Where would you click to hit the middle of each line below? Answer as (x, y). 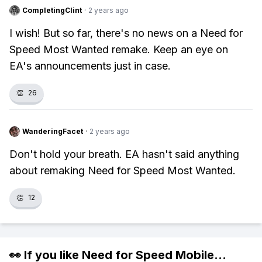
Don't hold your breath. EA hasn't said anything (124, 154)
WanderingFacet (53, 131)
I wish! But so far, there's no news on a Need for (126, 33)
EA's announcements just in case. (90, 66)
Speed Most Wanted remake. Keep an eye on (119, 49)
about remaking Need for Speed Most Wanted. (123, 170)
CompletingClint (52, 10)
